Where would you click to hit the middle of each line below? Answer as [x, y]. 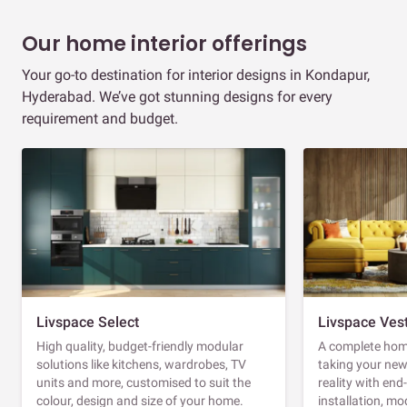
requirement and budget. [100, 118]
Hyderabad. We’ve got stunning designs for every [177, 96]
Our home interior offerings [164, 44]
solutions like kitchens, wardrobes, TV [141, 364]
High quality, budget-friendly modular [140, 346]
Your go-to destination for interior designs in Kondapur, [196, 74]
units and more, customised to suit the [144, 382]
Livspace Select [88, 322]
